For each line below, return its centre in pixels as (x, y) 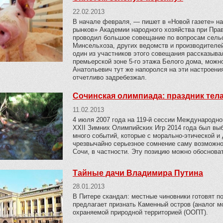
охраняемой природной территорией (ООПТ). (140, 213)
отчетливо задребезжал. (110, 77)
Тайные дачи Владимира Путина (138, 173)
